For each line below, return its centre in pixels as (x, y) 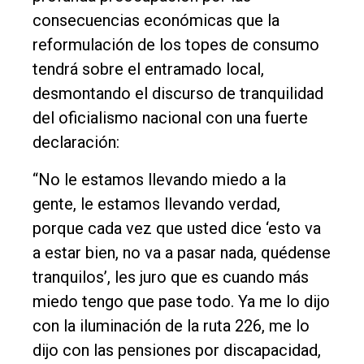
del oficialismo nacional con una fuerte (170, 118)
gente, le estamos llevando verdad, (156, 204)
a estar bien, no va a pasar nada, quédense (182, 253)
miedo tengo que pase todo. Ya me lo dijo (181, 302)
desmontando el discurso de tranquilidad (178, 94)
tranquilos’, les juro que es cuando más (171, 277)
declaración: (76, 143)
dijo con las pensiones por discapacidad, (177, 351)
